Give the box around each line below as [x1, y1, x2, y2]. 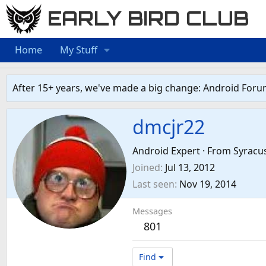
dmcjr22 [132, 114, 205, 140]
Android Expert [132, 144, 200, 158]
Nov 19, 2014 [179, 178, 236, 191]
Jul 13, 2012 [165, 161, 215, 175]
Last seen [132, 178, 175, 191]
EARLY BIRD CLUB [47, 7, 249, 31]
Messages [132, 205, 172, 217]
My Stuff [60, 43, 97, 56]
